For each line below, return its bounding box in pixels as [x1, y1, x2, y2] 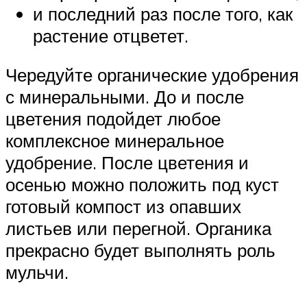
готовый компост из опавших [5, 195, 241, 218]
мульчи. [5, 261, 69, 284]
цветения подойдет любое [5, 108, 221, 130]
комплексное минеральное [5, 130, 224, 152]
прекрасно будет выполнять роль [5, 239, 275, 262]
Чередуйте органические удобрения [5, 64, 299, 86]
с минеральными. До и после [5, 86, 244, 108]
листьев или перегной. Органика [5, 217, 271, 240]
